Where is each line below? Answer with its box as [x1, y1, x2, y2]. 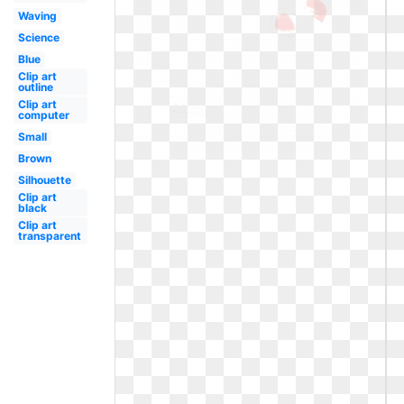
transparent [17, 229, 81, 243]
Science [17, 31, 60, 44]
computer [17, 108, 69, 122]
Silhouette [17, 173, 71, 187]
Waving [17, 9, 57, 23]
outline [17, 80, 53, 94]
